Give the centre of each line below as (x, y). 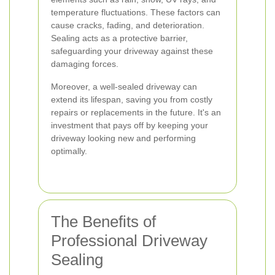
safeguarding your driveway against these (132, 51)
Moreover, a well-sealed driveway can (124, 87)
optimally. (69, 151)
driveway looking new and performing (123, 138)
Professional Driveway (129, 241)
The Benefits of (103, 222)
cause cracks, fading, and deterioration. (128, 25)
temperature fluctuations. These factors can (136, 12)
